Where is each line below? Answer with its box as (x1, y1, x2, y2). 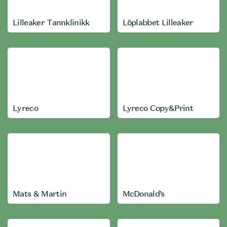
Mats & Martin (13, 188, 67, 199)
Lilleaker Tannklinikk (13, 17, 90, 27)
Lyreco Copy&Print (122, 103, 193, 113)
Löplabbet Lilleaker (122, 17, 194, 27)
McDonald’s (122, 188, 165, 199)
